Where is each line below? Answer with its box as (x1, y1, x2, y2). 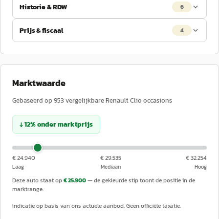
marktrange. (12, 185, 44, 194)
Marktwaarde (12, 76, 66, 89)
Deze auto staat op (12, 176, 62, 185)
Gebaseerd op (12, 96, 54, 105)
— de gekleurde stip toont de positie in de (88, 176, 195, 185)
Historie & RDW (20, 1, 67, 12)
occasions (143, 96, 172, 105)
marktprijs (56, 119, 93, 130)
